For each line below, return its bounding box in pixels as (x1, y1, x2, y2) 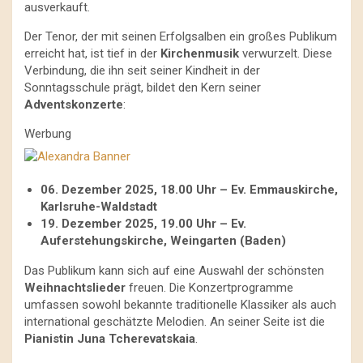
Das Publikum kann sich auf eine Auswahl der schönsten (24, 263, 324, 279)
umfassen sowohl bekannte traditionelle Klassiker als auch (24, 297, 336, 313)
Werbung (24, 126, 71, 141)
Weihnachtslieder (24, 280, 126, 296)
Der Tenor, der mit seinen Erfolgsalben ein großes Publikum (24, 28, 337, 44)
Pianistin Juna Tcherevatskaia (24, 331, 195, 347)
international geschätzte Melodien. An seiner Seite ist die (24, 314, 325, 330)
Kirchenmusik (160, 45, 239, 61)
